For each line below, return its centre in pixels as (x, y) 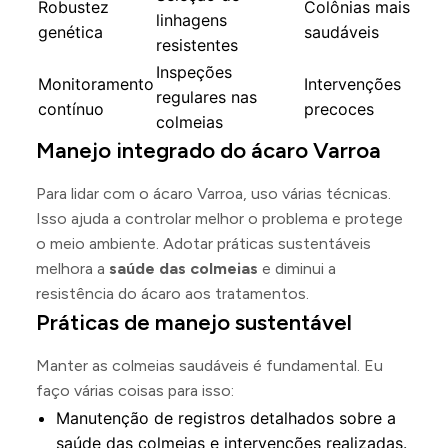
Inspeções (194, 72)
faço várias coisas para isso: (135, 390)
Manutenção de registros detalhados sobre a (226, 418)
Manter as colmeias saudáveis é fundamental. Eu (209, 365)
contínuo (71, 109)
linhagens (191, 20)
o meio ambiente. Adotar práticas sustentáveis (203, 243)
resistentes (197, 45)
